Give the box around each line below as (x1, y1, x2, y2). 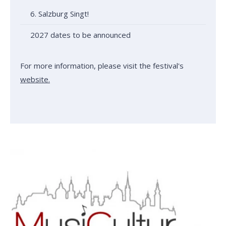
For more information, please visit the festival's (20, 61, 184, 71)
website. (20, 74, 50, 85)
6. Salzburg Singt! (30, 9, 89, 19)
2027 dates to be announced (30, 30, 131, 40)
